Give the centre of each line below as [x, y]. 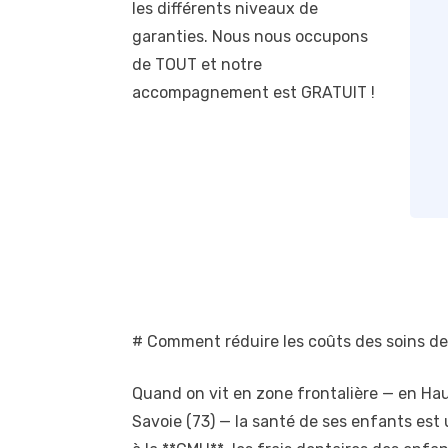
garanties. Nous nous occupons [250, 36]
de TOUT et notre [197, 64]
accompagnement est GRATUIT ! [253, 92]
